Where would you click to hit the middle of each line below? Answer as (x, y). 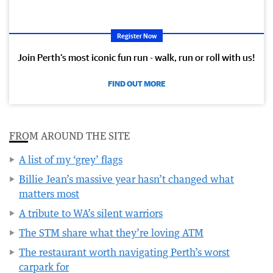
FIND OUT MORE (136, 83)
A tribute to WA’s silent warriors (91, 213)
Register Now (136, 35)
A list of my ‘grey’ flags (71, 159)
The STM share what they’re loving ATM (111, 232)
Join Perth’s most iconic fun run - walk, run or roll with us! (136, 57)
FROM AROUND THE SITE (69, 136)
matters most (49, 193)
